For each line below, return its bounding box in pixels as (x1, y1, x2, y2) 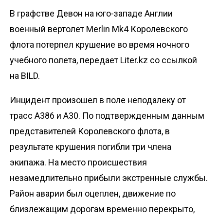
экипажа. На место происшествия (10, 157, 147, 167)
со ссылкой (148, 54, 197, 65)
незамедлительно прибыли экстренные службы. (10, 172, 208, 183)
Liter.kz (120, 54, 148, 65)
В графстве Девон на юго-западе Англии (10, 8, 173, 18)
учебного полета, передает (10, 54, 120, 65)
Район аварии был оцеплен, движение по (10, 188, 176, 199)
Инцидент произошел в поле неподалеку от (10, 94, 186, 105)
